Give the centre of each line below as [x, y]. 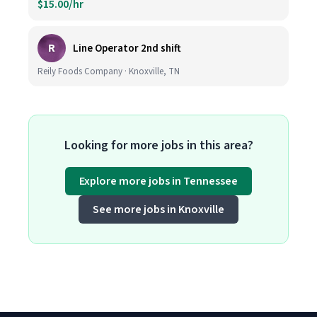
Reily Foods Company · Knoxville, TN [109, 71]
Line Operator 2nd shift [127, 48]
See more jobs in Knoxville [158, 209]
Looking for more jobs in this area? [158, 145]
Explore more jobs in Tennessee [158, 181]
